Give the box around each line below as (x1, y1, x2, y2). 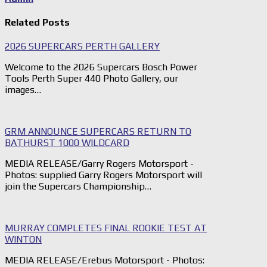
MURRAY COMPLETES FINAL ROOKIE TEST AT (5, 222, 207, 234)
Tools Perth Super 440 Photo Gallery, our (5, 73, 178, 85)
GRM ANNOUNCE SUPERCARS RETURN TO (5, 126, 191, 138)
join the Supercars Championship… (5, 181, 151, 193)
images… (5, 84, 41, 96)
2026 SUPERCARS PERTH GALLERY (5, 41, 160, 52)
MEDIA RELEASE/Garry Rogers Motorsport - (5, 158, 194, 170)
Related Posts (5, 16, 70, 28)
